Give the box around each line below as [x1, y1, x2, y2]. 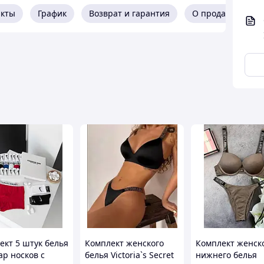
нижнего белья [196, 249, 257, 260]
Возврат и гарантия [89, 8, 170, 19]
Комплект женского [85, 237, 164, 249]
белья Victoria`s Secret [85, 249, 174, 260]
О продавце [192, 8, 240, 19]
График [38, 8, 67, 19]
